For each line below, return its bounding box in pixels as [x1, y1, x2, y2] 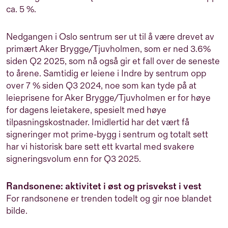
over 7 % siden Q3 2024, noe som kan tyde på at [6, 80, 196, 92]
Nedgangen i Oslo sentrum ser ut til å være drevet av [6, 32, 214, 43]
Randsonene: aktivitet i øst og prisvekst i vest [6, 181, 202, 193]
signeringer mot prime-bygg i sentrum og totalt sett [6, 129, 208, 140]
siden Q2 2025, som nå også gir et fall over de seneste [6, 56, 220, 67]
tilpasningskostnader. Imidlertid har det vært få [6, 117, 189, 128]
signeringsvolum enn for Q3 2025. [6, 154, 143, 165]
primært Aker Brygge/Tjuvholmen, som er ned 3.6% [6, 44, 211, 55]
